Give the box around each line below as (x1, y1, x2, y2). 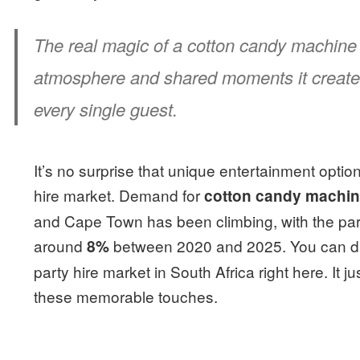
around (34, 234, 88, 256)
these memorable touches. (34, 284, 219, 307)
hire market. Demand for (34, 183, 205, 206)
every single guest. (34, 96, 178, 121)
